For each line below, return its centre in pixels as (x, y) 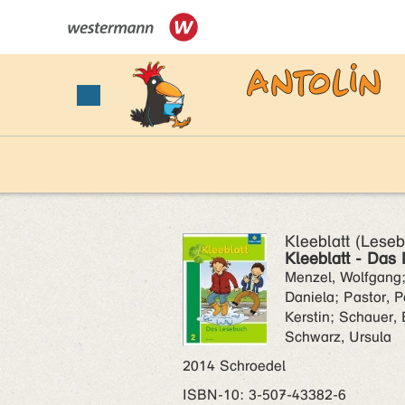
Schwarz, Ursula (338, 337)
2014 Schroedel (234, 366)
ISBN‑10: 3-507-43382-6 (264, 395)
